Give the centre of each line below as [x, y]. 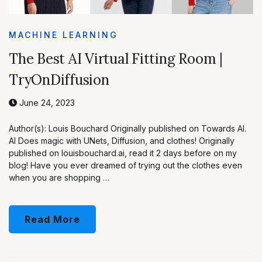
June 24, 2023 [46, 102]
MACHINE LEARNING [63, 35]
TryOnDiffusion [59, 80]
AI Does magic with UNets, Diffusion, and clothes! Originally [122, 140]
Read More [52, 219]
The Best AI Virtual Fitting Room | [116, 58]
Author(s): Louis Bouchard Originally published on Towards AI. [127, 128]
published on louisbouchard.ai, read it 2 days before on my [123, 153]
